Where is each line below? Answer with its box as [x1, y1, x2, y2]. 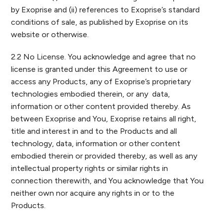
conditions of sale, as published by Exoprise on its [11, 17, 189, 27]
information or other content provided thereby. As [11, 102, 191, 111]
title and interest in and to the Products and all [11, 126, 177, 136]
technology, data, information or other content [11, 139, 181, 148]
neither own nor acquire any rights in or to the [11, 188, 175, 198]
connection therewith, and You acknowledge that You [11, 176, 204, 185]
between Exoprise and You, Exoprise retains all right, [11, 114, 197, 123]
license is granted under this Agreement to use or [11, 64, 188, 74]
